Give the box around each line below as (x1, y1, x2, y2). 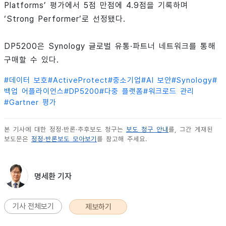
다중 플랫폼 (104, 87, 143, 96)
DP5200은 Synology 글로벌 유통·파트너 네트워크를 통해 (4, 41, 215, 51)
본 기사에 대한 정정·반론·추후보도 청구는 (4, 126, 126, 134)
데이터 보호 (9, 76, 48, 85)
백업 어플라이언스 (4, 87, 64, 96)
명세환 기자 (34, 172, 72, 182)
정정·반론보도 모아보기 (31, 135, 97, 143)
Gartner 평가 (9, 98, 56, 107)
